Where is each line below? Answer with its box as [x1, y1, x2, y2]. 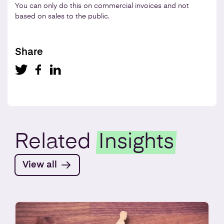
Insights [98, 131, 174, 153]
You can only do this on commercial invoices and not [15, 2, 189, 9]
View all [22, 160, 57, 169]
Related [14, 131, 96, 153]
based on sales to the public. [15, 12, 109, 20]
